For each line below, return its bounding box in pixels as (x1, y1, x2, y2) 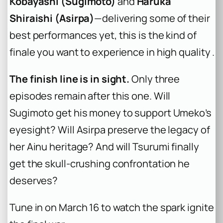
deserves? (9, 174, 58, 188)
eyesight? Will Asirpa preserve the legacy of (9, 123, 210, 137)
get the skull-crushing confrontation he (9, 157, 190, 171)
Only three (129, 72, 180, 86)
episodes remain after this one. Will (9, 89, 171, 103)
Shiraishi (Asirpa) (9, 11, 95, 25)
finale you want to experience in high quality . (9, 45, 215, 59)
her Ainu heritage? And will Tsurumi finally (9, 140, 199, 154)
